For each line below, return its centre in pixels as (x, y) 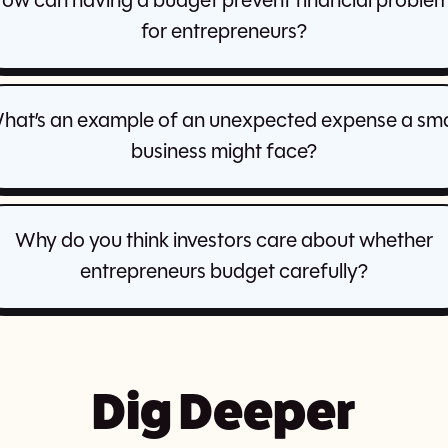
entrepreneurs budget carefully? (223, 273)
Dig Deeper (224, 411)
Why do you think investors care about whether (223, 242)
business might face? (223, 153)
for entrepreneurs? (223, 33)
